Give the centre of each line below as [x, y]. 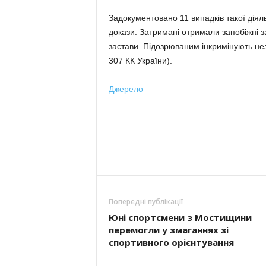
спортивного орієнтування [171, 242]
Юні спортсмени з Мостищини [180, 217]
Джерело [126, 89]
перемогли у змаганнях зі [168, 230]
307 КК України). [140, 61]
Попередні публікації [145, 202]
